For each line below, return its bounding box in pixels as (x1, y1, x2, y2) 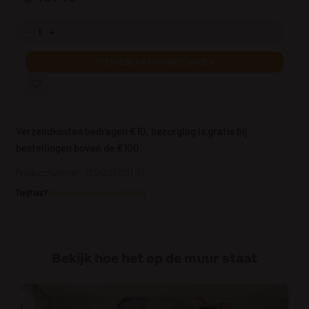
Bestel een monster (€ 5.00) (49, 188, 146, 198)
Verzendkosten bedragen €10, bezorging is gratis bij (16, 125, 248, 138)
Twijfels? (15, 188, 50, 198)
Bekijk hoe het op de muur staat (52, 250, 257, 267)
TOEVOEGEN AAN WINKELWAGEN (94, 57, 215, 67)
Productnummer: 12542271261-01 (15, 167, 146, 179)
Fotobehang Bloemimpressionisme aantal (14, 21, 161, 31)
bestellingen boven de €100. (16, 141, 143, 154)
